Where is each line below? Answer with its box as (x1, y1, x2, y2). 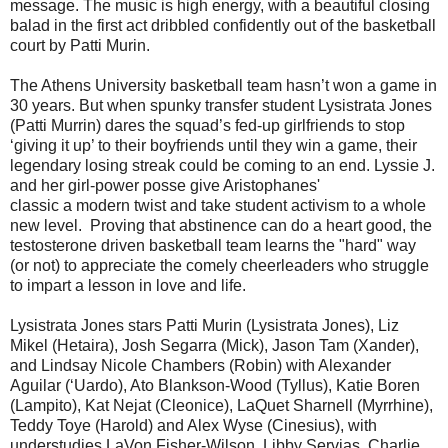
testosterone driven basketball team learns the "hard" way (10, 236, 416, 254)
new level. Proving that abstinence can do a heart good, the (10, 216, 432, 234)
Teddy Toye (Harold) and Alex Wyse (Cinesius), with (10, 416, 377, 434)
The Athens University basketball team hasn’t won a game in (10, 76, 437, 94)
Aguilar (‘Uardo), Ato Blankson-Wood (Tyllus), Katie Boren (10, 376, 420, 394)
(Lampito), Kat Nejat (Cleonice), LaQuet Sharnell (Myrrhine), (10, 396, 433, 414)
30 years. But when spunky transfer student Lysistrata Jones (10, 96, 432, 114)
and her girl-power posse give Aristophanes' (10, 176, 320, 194)
